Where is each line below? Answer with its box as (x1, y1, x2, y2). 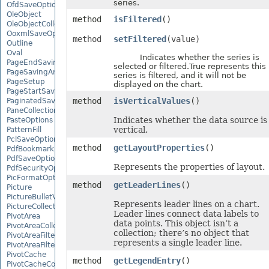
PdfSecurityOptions (7, 163, 76, 172)
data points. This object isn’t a (113, 219, 238, 228)
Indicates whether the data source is (113, 115, 267, 125)
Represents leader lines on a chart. (113, 199, 259, 209)
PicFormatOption (7, 173, 67, 182)
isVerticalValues (113, 96, 190, 106)
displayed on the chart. (113, 80, 203, 89)
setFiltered (113, 34, 166, 44)
